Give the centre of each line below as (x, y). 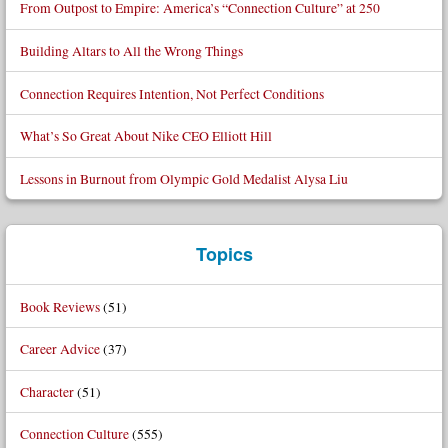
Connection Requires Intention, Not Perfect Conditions (171, 93)
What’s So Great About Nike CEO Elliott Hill (145, 136)
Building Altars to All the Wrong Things (131, 51)
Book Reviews (59, 306)
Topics (224, 254)
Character (46, 391)
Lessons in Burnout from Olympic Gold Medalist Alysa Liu (183, 178)
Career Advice (59, 349)
